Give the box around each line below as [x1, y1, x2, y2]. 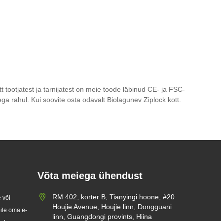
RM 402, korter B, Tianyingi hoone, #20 [52, 192, 175, 201]
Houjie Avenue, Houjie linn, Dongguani [52, 202, 172, 211]
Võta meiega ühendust [37, 170, 143, 181]
